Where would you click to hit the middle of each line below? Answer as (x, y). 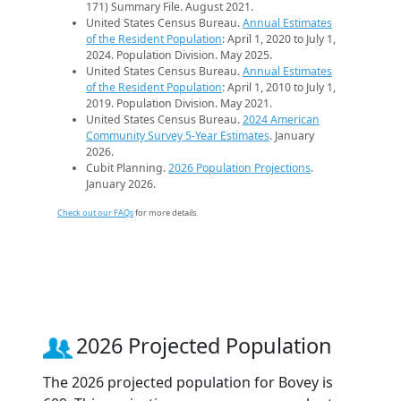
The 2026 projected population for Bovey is (188, 382)
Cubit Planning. (127, 168)
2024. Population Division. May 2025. (179, 55)
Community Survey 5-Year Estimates (178, 136)
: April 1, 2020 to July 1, (279, 39)
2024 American (281, 120)
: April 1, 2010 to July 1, (279, 88)
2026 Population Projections (239, 168)
